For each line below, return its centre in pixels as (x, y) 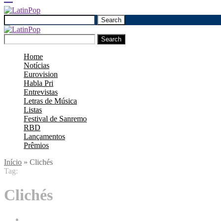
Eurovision (41, 74)
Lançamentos (44, 136)
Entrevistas (41, 92)
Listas (33, 110)
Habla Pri (38, 83)
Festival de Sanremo (55, 119)
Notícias (37, 65)
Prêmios (36, 145)
